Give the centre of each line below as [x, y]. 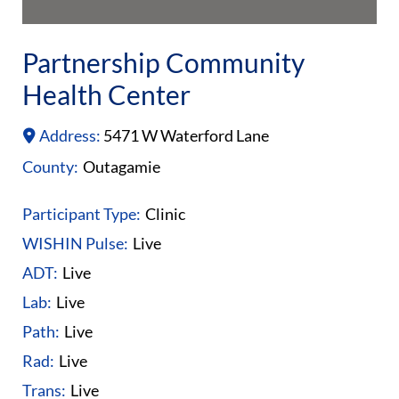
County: [51, 166]
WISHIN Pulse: [75, 243]
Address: [71, 135]
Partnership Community [163, 62]
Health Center [106, 94]
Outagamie [122, 166]
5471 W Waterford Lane [186, 135]
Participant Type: [81, 213]
